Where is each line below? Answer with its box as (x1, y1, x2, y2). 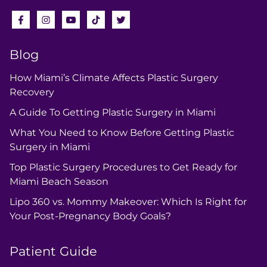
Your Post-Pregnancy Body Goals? (10, 210, 171, 222)
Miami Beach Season (10, 176, 108, 187)
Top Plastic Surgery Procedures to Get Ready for (10, 162, 237, 173)
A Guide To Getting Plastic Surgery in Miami (10, 107, 216, 118)
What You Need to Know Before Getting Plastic (10, 127, 234, 138)
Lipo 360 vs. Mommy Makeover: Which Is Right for (10, 196, 247, 207)
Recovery (10, 86, 54, 98)
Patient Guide (10, 244, 97, 259)
